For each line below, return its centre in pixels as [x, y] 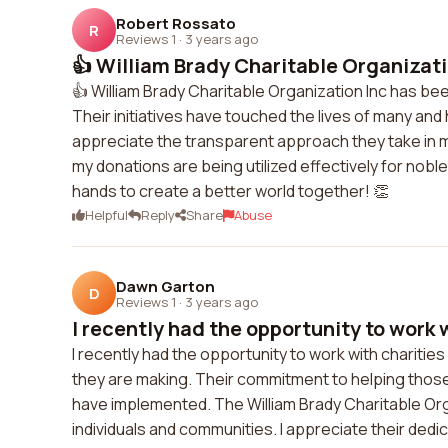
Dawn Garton [165, 286]
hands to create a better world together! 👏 [230, 191]
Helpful [106, 215]
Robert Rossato [176, 23]
